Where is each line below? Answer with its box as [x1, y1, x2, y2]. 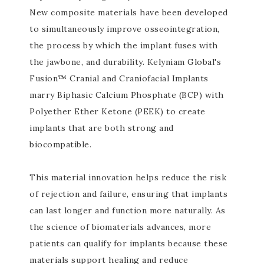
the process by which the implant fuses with [29, 40, 218, 51]
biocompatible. [29, 139, 91, 150]
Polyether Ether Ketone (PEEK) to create [29, 106, 206, 117]
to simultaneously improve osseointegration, [29, 24, 220, 34]
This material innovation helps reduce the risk [29, 172, 226, 183]
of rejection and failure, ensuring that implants [29, 189, 227, 199]
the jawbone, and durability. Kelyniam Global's [29, 57, 221, 67]
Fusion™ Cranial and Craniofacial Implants [29, 73, 209, 84]
